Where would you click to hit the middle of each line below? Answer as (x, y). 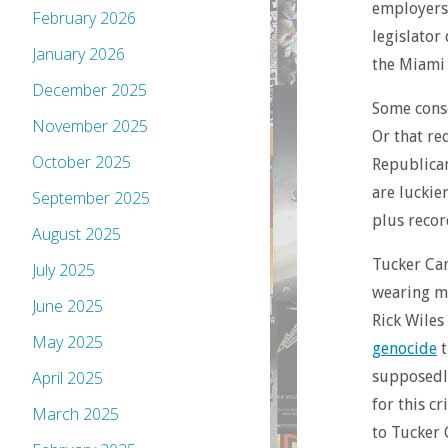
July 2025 (63, 270)
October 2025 (81, 162)
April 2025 (67, 378)
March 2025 (75, 414)
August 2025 (76, 234)
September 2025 (91, 198)
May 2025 (67, 342)
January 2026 (78, 54)
